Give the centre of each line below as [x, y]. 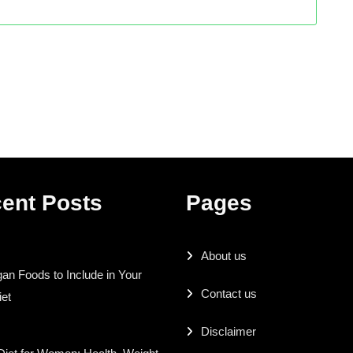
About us [224, 255]
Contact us [229, 293]
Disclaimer [229, 331]
